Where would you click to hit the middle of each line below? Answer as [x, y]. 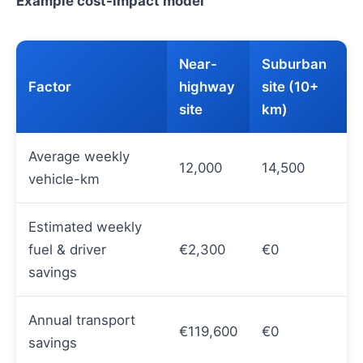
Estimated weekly [85, 226]
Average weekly [79, 156]
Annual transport [82, 320]
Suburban [294, 64]
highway [207, 86]
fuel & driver [67, 249]
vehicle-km [64, 179]
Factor [50, 86]
